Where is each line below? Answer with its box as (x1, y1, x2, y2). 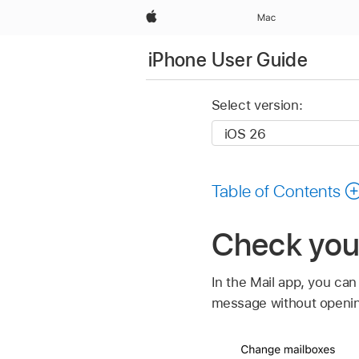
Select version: (211, 97, 303, 114)
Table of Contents (211, 179, 341, 201)
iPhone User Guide (148, 47, 309, 71)
